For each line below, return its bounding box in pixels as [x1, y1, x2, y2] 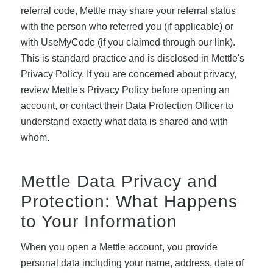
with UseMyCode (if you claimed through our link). [20, 37, 235, 48]
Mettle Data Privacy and [20, 171, 218, 191]
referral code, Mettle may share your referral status [20, 5, 236, 16]
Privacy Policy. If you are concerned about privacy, [20, 68, 236, 79]
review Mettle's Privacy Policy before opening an [20, 84, 230, 95]
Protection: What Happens [20, 191, 238, 211]
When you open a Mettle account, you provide [20, 242, 218, 253]
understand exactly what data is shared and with [20, 116, 228, 127]
